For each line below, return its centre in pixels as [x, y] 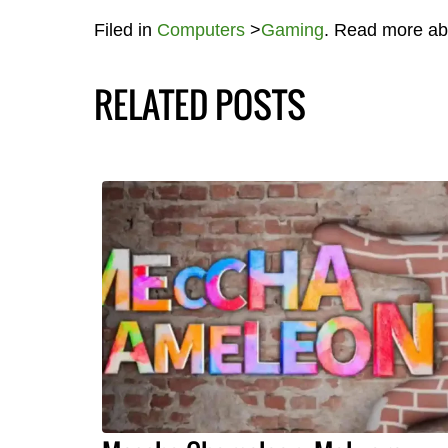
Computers [200, 30]
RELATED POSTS [199, 104]
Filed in [125, 30]
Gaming [292, 30]
